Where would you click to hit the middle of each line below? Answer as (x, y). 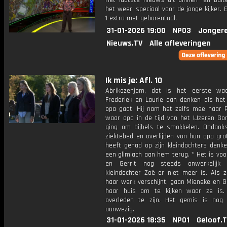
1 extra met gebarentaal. (141, 18)
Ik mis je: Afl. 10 (134, 81)
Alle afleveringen (180, 43)
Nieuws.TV (124, 43)
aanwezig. (120, 209)
